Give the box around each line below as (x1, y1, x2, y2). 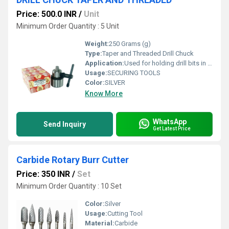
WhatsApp (153, 117, 187, 126)
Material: (85, 219, 114, 227)
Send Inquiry (43, 120, 86, 128)
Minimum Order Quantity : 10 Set (16, 182, 122, 190)
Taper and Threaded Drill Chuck (102, 50, 194, 57)
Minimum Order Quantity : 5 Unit (16, 22, 119, 30)
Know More (85, 89, 123, 98)
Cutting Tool (107, 210, 143, 217)
